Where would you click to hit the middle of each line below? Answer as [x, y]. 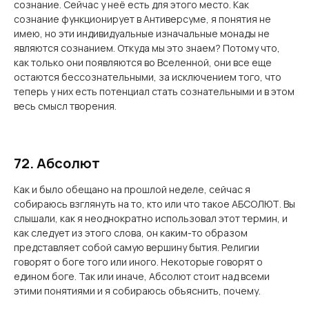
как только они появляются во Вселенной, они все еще [143, 62]
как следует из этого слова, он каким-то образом [131, 233]
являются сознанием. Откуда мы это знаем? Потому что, [147, 48]
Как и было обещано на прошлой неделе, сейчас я [132, 189]
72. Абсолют [57, 163]
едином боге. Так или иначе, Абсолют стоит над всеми [142, 276]
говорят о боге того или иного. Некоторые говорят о [138, 262]
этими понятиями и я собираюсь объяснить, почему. [137, 291]
